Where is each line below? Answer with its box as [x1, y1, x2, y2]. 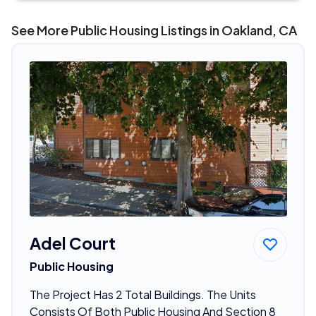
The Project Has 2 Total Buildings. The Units [29, 286, 256, 302]
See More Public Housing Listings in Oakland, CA [11, 22, 297, 39]
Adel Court [29, 232, 116, 253]
